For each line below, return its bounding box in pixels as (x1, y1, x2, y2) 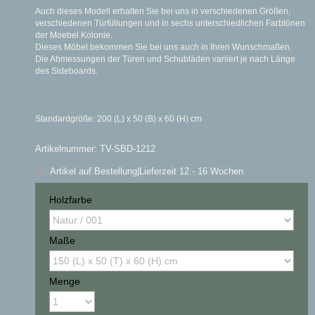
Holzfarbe (49, 193, 92, 205)
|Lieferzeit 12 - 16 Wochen (137, 165, 243, 176)
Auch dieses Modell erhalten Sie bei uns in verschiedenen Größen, (35, 6, 290, 17)
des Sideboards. (35, 66, 98, 77)
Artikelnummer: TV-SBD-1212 (35, 143, 155, 154)
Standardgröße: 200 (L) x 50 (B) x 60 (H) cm (35, 114, 202, 124)
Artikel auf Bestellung (50, 165, 137, 176)
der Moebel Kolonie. (35, 30, 112, 41)
